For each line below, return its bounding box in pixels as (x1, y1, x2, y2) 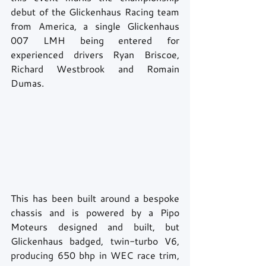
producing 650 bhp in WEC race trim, (11, 249, 179, 262)
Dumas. (11, 77, 46, 89)
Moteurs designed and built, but (11, 220, 179, 233)
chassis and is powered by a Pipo (11, 206, 179, 219)
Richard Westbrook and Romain (11, 62, 179, 75)
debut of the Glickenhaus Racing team (11, 5, 179, 18)
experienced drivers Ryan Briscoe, (11, 48, 179, 61)
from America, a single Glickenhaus (11, 20, 179, 32)
